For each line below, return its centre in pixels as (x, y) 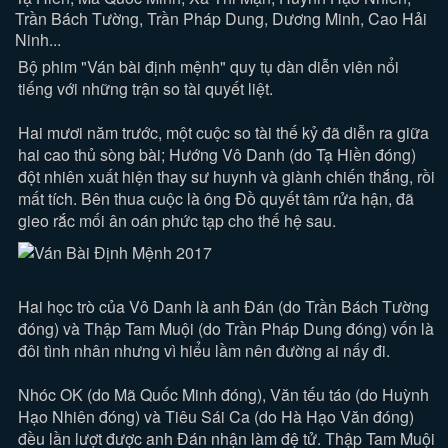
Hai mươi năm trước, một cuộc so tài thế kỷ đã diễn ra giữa (224, 132)
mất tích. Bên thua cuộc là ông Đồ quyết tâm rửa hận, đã (216, 198)
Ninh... (38, 39)
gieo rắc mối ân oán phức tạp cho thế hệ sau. (177, 220)
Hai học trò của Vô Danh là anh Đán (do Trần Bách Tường (224, 306)
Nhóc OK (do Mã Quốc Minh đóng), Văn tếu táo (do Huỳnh (224, 394)
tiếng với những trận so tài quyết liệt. (146, 88)
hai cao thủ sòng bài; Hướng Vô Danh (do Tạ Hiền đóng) (217, 154)
